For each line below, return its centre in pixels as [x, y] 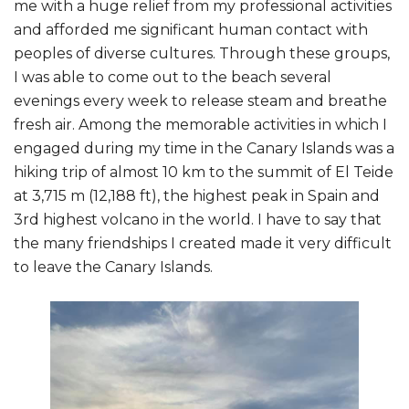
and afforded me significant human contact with [191, 30]
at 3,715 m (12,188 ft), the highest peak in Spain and [197, 196]
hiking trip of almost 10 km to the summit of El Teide [204, 173]
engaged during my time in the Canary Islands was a [204, 149]
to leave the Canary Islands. [113, 267]
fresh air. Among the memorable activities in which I [200, 125]
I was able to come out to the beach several [173, 78]
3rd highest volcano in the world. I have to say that [198, 220]
